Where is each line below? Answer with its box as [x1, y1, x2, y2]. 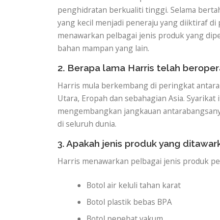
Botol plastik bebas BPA [86, 196, 172, 208]
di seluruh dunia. [57, 118, 116, 129]
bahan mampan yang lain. [57, 42, 149, 54]
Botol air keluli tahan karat [86, 180, 181, 191]
